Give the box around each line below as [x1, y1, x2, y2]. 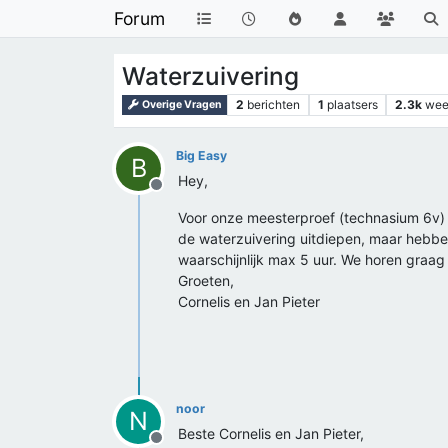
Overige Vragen [140, 98, 223, 111]
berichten [246, 97, 300, 112]
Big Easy [176, 148, 227, 163]
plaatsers [326, 97, 378, 112]
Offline [155, 185, 205, 205]
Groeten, [178, 272, 234, 289]
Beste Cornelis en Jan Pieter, [178, 425, 364, 442]
